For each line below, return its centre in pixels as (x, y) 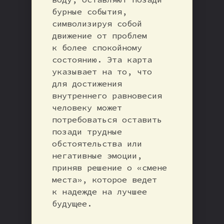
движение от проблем (100, 35)
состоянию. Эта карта (102, 59)
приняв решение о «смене (110, 167)
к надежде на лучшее (100, 191)
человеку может (87, 107)
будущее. (72, 203)
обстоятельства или (97, 143)
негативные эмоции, (97, 155)
